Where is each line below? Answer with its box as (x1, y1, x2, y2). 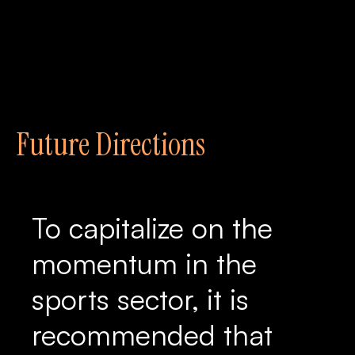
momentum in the (32, 246, 257, 281)
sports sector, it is (32, 281, 249, 317)
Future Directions (16, 124, 205, 165)
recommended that (32, 317, 273, 353)
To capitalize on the (32, 210, 273, 246)
